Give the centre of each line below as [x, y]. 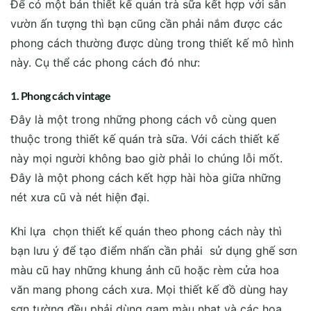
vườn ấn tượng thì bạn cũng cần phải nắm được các [146, 24]
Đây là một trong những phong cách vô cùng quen [143, 120]
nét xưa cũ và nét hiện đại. [80, 197]
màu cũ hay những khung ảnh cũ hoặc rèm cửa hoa [145, 270]
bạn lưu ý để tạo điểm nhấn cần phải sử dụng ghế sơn [154, 251]
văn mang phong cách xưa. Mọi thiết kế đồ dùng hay [149, 290]
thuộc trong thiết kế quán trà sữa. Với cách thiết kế [145, 139]
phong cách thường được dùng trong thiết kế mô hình [152, 43]
